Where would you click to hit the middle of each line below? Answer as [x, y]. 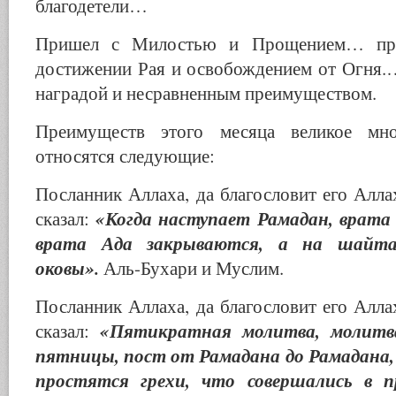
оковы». [69, 268]
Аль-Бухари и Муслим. [194, 268]
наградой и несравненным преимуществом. [206, 93]
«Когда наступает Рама [194, 218]
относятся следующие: [125, 156]
